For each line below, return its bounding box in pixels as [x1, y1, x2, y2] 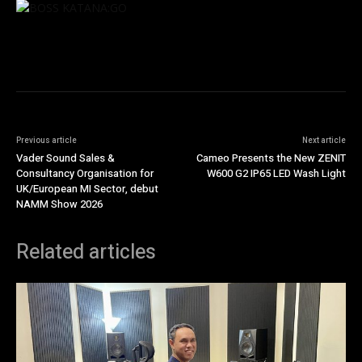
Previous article [16, 135, 77, 147]
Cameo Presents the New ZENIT [196, 150, 346, 166]
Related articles [16, 238, 156, 268]
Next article [301, 135, 346, 147]
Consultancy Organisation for [16, 166, 154, 182]
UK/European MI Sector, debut [16, 181, 158, 197]
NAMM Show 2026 [16, 196, 103, 213]
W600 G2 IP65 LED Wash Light [206, 166, 346, 182]
